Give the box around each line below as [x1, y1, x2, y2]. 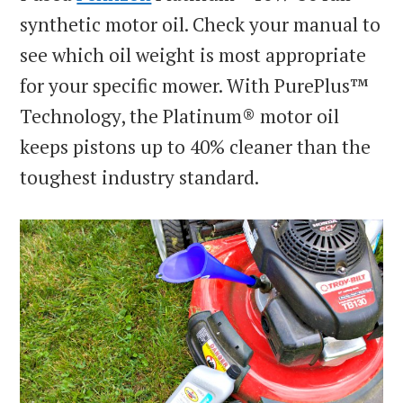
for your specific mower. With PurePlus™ [20, 73, 370, 99]
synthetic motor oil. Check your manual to [20, 12, 381, 38]
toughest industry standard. [20, 165, 260, 191]
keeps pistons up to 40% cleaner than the [20, 134, 372, 160]
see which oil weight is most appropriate [20, 42, 367, 68]
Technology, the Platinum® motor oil [20, 103, 340, 130]
